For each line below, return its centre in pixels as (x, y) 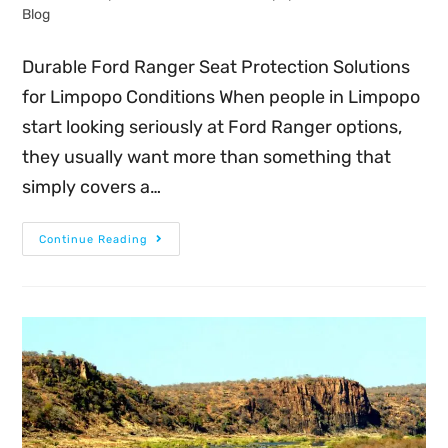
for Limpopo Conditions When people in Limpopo (221, 97)
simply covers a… (92, 187)
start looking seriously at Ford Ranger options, (212, 127)
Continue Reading (94, 240)
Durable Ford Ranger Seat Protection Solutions (216, 67)
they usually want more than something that (207, 157)
